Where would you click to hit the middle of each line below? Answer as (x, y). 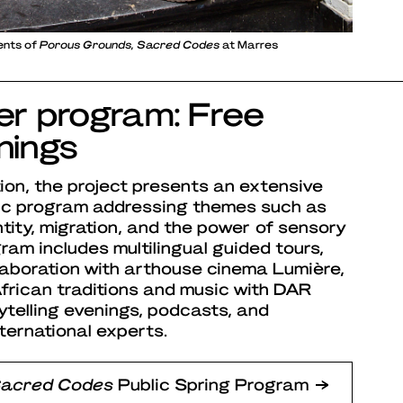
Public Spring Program (211, 384)
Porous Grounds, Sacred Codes (130, 45)
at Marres (249, 45)
